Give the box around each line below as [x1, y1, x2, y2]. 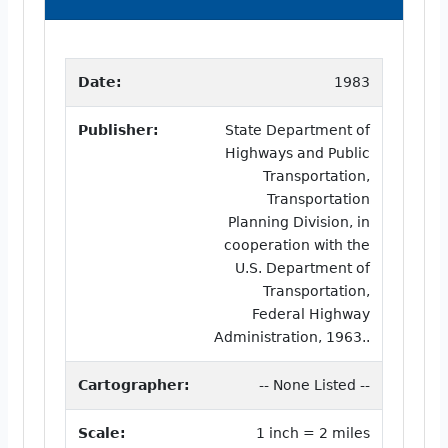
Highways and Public [225, 144, 370, 161]
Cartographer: [78, 376, 190, 393]
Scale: [78, 424, 126, 441]
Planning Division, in [228, 213, 370, 230]
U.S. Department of [235, 259, 370, 276]
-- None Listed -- [259, 376, 370, 393]
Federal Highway [252, 305, 370, 322]
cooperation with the [224, 236, 370, 253]
